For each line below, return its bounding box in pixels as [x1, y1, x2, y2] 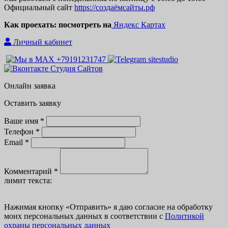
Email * [4, 137, 29, 147]
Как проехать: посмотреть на [4, 20, 111, 29]
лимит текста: [4, 176, 52, 185]
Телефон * [4, 127, 40, 136]
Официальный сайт [4, 3, 74, 12]
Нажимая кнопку [4, 202, 64, 211]
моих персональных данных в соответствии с [4, 211, 165, 220]
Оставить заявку [4, 98, 61, 107]
